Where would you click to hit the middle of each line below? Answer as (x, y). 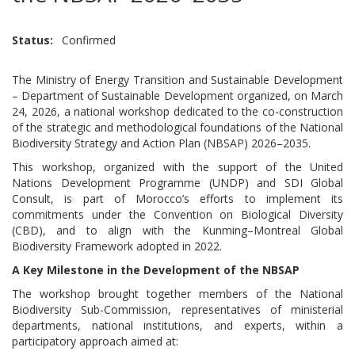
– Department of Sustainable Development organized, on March (177, 95)
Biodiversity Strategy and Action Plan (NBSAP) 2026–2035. (161, 143)
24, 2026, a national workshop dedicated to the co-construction (177, 111)
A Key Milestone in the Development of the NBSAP (156, 269)
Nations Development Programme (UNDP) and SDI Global (177, 182)
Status (31, 40)
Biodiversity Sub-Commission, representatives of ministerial (177, 309)
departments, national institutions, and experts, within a (177, 325)
